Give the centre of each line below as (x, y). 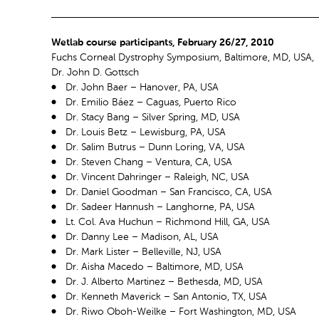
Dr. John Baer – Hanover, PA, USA (142, 87)
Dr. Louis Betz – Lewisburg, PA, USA (146, 132)
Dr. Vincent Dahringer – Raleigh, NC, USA (157, 177)
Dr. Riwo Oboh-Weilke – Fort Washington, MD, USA (181, 312)
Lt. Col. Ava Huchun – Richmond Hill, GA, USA (168, 222)
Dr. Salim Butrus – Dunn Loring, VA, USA (155, 147)
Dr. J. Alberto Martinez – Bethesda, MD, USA (164, 282)
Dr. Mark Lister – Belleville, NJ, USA (143, 252)
